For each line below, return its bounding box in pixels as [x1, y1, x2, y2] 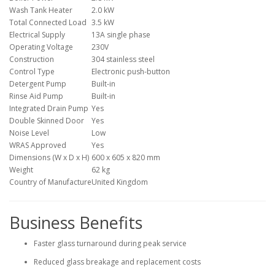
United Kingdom [91, 177, 148, 187]
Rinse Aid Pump [9, 91, 63, 101]
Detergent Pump [9, 79, 66, 89]
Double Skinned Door [9, 115, 84, 126]
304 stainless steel [91, 54, 155, 64]
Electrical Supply [9, 29, 65, 40]
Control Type [9, 66, 55, 77]
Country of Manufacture [9, 177, 91, 187]
